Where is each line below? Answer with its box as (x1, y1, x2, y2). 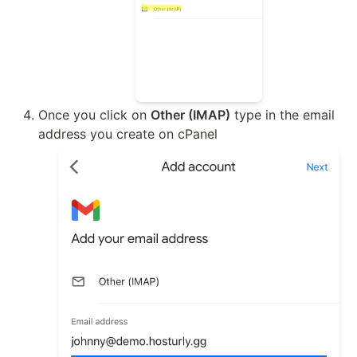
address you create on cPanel (37, 126, 218, 143)
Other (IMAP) (150, 107, 230, 124)
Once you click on (37, 107, 151, 124)
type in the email (229, 107, 335, 124)
